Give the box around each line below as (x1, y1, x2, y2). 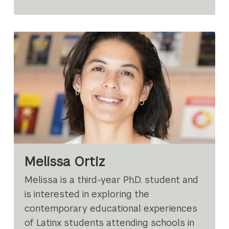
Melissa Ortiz (25, 153, 106, 170)
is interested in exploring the (25, 188, 150, 200)
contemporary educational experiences (25, 202, 198, 215)
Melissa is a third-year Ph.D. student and (25, 174, 199, 186)
